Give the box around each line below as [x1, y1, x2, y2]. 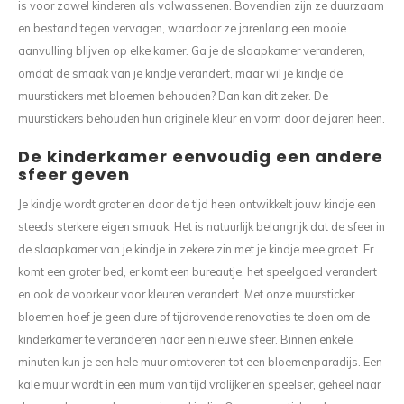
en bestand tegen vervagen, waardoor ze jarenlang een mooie [18, 21, 346, 35]
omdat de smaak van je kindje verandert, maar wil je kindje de [18, 66, 343, 80]
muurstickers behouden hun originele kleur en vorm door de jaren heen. [18, 111, 385, 125]
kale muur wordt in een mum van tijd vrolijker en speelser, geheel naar [18, 377, 381, 391]
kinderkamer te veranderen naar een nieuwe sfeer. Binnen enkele [18, 332, 353, 346]
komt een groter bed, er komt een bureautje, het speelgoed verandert [18, 264, 377, 279]
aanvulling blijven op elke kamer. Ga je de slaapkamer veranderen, [18, 43, 365, 58]
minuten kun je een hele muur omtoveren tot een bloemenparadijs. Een [18, 354, 382, 369]
